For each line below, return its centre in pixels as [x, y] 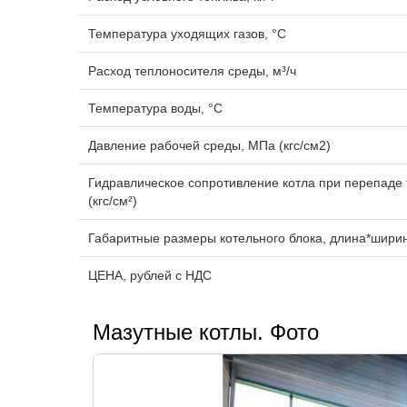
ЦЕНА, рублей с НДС [150, 275]
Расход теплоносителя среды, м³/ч [192, 71]
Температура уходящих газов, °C [187, 34]
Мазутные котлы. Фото [206, 332]
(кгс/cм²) [113, 201]
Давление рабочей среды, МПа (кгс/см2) [209, 145]
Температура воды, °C [155, 108]
